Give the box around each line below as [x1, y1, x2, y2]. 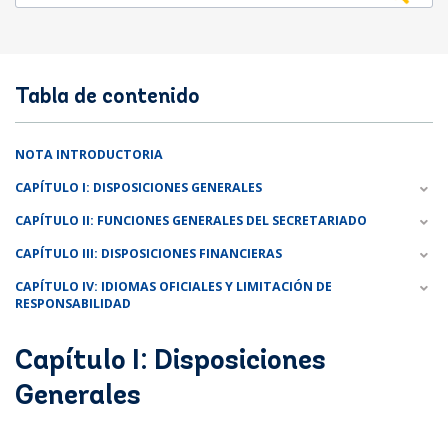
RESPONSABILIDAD [15, 295, 131, 313]
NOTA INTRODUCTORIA [15, 146, 163, 164]
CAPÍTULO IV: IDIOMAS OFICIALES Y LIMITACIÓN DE [15, 278, 332, 296]
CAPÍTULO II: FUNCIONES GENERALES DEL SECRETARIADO [15, 212, 367, 230]
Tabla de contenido [15, 87, 200, 109]
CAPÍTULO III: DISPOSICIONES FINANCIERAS [15, 245, 282, 263]
